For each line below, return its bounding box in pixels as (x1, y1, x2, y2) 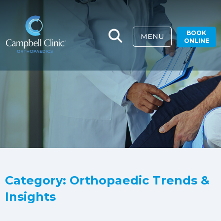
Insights (5, 189, 56, 204)
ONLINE (184, 37, 209, 44)
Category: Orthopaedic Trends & (5, 173, 210, 188)
